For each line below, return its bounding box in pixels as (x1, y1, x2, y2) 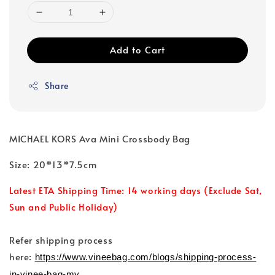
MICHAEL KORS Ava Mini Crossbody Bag (9, 132, 190, 145)
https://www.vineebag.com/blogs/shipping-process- (34, 252, 257, 263)
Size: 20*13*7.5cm (9, 158, 97, 171)
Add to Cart (110, 43, 165, 56)
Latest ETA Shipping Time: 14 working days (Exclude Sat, (9, 184, 263, 197)
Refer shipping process (9, 233, 113, 247)
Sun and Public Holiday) (9, 200, 118, 214)
